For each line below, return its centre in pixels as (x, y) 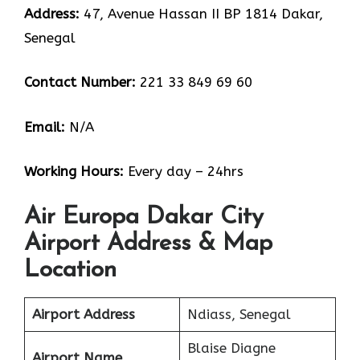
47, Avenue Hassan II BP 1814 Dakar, (201, 13)
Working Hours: (74, 172)
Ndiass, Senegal (239, 314)
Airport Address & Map (148, 243)
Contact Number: (80, 82)
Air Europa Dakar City (144, 217)
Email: (45, 127)
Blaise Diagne (231, 348)
